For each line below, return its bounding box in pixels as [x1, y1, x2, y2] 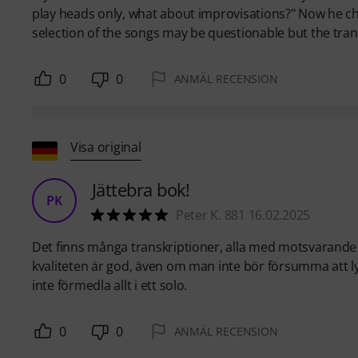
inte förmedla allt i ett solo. [32, 276, 188, 295]
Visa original [70, 137, 141, 156]
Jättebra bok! [92, 177, 190, 202]
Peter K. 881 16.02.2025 [176, 206, 311, 225]
